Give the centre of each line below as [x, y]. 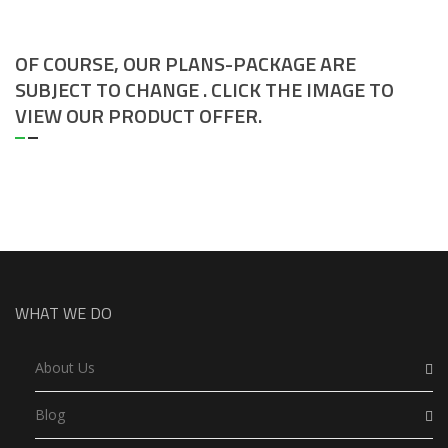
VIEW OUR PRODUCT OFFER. [138, 116]
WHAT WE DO [63, 313]
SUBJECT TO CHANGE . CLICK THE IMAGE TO [204, 90]
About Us [65, 368]
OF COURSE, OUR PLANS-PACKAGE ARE [185, 64]
